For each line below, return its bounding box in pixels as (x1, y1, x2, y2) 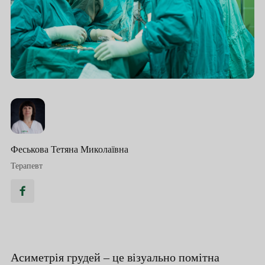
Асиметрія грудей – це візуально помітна (10, 250, 219, 264)
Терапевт (10, 161, 43, 170)
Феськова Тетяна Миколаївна (10, 144, 128, 154)
